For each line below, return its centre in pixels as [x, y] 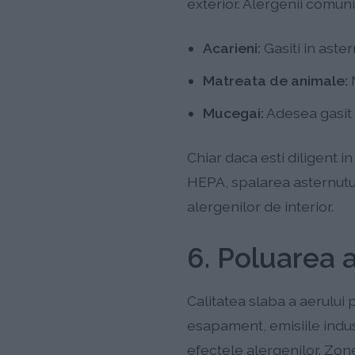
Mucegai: [233, 113]
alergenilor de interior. [260, 206]
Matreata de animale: [275, 80]
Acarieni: [231, 48]
